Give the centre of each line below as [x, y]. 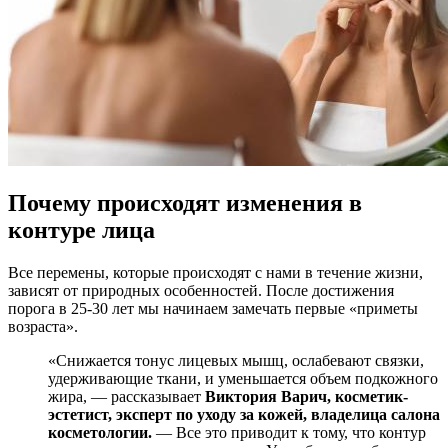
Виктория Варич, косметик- [306, 396]
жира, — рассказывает [126, 396]
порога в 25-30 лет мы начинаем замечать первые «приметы [213, 308]
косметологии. [102, 432]
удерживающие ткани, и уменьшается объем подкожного [243, 378]
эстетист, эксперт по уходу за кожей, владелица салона [244, 414]
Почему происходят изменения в [185, 202]
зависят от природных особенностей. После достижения [201, 290]
